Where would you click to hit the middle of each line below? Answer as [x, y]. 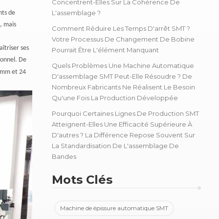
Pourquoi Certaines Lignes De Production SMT [126, 113]
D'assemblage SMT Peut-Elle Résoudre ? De [122, 76]
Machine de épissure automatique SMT [114, 208]
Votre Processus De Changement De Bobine [123, 39]
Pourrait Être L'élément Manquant [106, 50]
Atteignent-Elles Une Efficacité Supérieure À [122, 124]
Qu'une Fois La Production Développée [115, 98]
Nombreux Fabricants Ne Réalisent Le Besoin [124, 87]
